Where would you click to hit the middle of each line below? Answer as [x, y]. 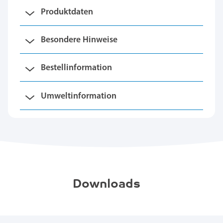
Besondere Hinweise [79, 40]
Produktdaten [67, 12]
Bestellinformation [76, 68]
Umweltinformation [79, 96]
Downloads [107, 184]
